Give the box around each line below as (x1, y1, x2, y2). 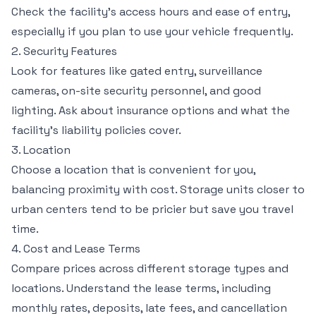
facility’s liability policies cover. (11, 123, 181, 138)
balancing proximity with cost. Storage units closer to (11, 182, 305, 197)
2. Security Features (11, 44, 117, 59)
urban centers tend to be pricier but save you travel (11, 202, 293, 217)
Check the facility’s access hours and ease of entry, (11, 4, 290, 19)
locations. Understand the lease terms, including (11, 281, 271, 296)
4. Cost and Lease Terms (11, 241, 140, 256)
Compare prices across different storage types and (11, 261, 288, 276)
